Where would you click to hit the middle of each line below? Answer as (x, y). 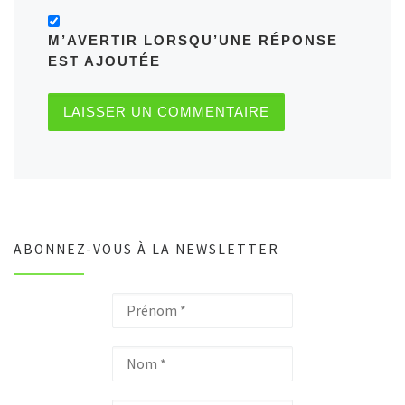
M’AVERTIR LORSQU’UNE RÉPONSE (193, 41)
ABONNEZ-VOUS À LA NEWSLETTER (146, 249)
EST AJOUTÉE (104, 61)
